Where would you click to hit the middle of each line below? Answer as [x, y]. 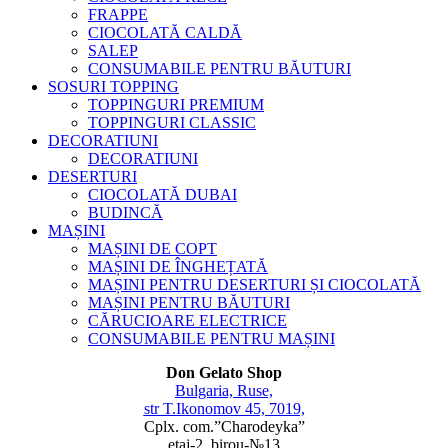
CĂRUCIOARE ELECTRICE [187, 321]
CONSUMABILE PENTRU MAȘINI [211, 339]
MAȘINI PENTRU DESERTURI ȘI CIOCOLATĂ [254, 285]
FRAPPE [118, 15]
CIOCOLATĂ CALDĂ [165, 33]
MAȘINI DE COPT [152, 249]
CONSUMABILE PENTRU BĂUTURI [219, 69]
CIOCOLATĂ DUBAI [162, 195]
